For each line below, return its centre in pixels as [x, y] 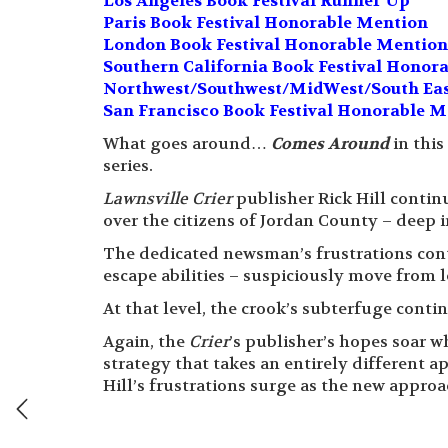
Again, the [146, 341]
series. [128, 165]
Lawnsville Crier [169, 198]
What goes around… [187, 143]
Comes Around [330, 143]
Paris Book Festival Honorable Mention [265, 22]
